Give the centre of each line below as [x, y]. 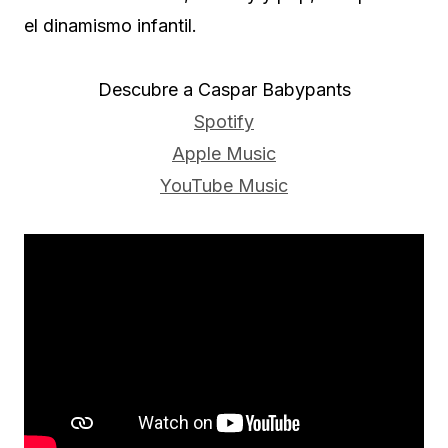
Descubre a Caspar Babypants [224, 90]
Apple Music [224, 154]
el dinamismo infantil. [110, 26]
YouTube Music [224, 186]
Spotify [224, 122]
